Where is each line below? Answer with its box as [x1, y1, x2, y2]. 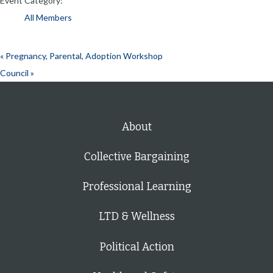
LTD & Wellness [98, 210, 175, 224]
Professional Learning [82, 180, 191, 194]
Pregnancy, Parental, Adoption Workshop [4, 51, 163, 62]
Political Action [99, 240, 174, 253]
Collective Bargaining [83, 150, 190, 163]
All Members [24, 12, 72, 23]
